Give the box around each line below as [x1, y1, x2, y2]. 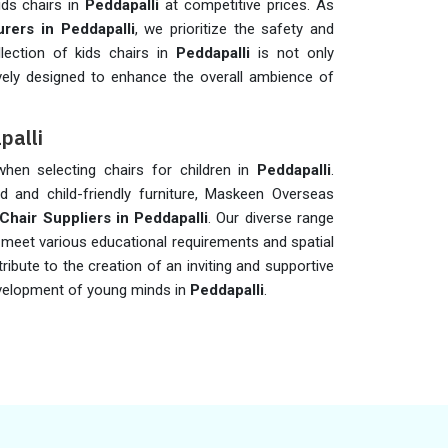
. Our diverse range [208, 209, 335, 227]
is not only [258, 44, 335, 62]
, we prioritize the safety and [134, 20, 335, 38]
